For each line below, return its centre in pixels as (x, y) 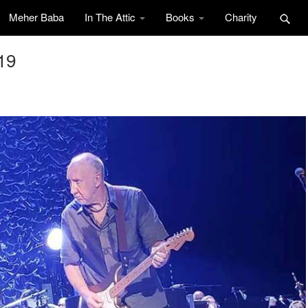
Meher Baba (36, 17)
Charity (241, 17)
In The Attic (111, 17)
